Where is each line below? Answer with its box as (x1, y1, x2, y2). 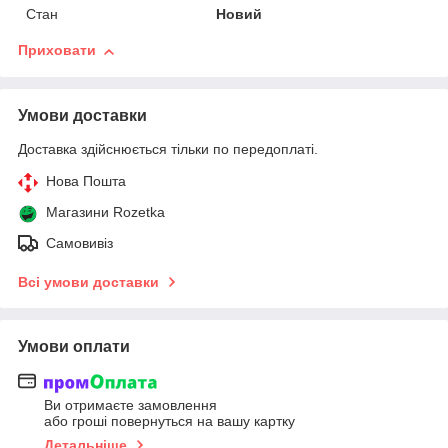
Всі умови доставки (18, 274, 159, 291)
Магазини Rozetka (46, 204, 165, 221)
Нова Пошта (46, 173, 126, 190)
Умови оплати (18, 338, 130, 356)
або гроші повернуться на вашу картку (44, 412, 295, 429)
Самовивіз (46, 235, 113, 252)
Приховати (18, 42, 96, 59)
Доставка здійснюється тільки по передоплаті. (18, 141, 318, 158)
